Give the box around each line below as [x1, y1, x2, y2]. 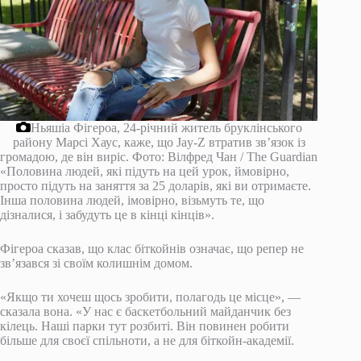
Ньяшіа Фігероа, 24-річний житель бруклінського [30, 120, 302, 135]
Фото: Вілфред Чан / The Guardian [129, 149, 318, 164]
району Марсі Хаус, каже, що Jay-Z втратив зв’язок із [12, 135, 305, 149]
